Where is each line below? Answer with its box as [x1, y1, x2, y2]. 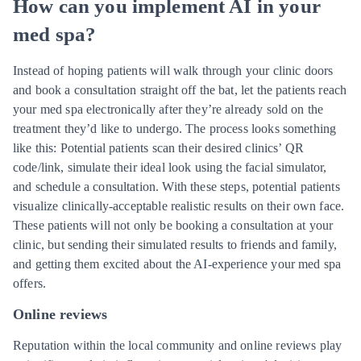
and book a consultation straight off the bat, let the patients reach [13, 82, 347, 97]
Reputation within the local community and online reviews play [13, 338, 342, 352]
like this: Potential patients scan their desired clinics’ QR [13, 140, 305, 155]
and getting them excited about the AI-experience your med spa [13, 256, 342, 271]
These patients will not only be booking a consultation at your [13, 218, 334, 232]
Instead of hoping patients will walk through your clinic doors [13, 63, 334, 77]
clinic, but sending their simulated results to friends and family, [13, 237, 337, 251]
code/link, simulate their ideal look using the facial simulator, [13, 160, 327, 174]
